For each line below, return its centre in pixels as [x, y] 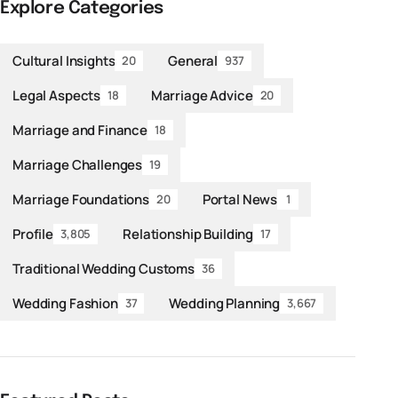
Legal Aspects [57, 95]
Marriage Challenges [78, 164]
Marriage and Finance [80, 130]
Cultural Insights [64, 60]
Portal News [240, 199]
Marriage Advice [202, 95]
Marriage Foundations [81, 199]
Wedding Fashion [65, 303]
